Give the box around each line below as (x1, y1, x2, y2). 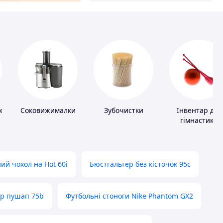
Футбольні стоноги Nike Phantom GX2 (66, 191, 193, 201)
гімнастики (180, 115, 218, 125)
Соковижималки (20, 106, 76, 115)
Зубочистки (104, 106, 143, 115)
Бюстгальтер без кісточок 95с (90, 159, 191, 169)
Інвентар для (176, 106, 222, 115)
